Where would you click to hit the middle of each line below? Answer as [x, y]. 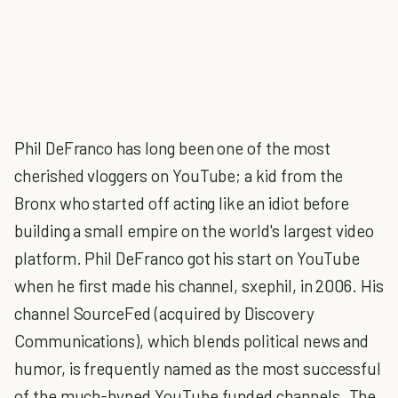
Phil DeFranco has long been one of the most [172, 148]
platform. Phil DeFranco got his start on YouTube [187, 258]
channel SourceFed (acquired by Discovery [164, 313]
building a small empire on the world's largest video [195, 231]
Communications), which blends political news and [192, 341]
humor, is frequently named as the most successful [198, 368]
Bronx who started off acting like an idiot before [182, 203]
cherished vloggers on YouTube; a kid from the [179, 175]
